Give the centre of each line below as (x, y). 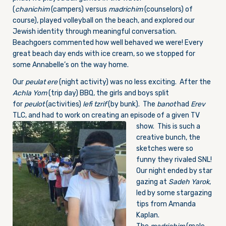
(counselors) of (168, 9)
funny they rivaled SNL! (175, 160)
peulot (35, 104)
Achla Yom (30, 93)
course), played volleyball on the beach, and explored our (104, 20)
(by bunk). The (131, 104)
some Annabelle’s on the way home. (71, 65)
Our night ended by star (174, 171)
